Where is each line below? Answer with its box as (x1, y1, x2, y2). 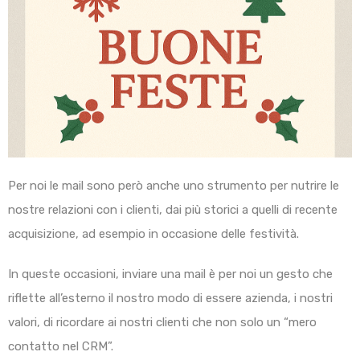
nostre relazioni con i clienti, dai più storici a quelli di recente (8, 202, 337, 218)
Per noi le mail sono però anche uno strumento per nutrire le (8, 178, 339, 194)
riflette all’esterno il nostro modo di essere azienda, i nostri (8, 291, 333, 306)
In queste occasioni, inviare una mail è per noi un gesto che (8, 267, 333, 282)
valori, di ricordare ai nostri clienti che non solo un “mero (8, 315, 317, 330)
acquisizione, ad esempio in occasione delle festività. (8, 227, 299, 242)
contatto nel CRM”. (8, 339, 113, 354)
